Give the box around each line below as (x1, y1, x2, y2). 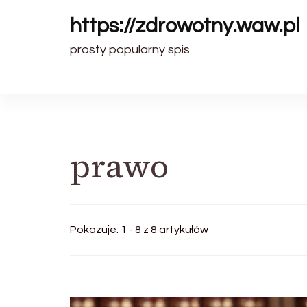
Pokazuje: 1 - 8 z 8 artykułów (70, 224, 208, 235)
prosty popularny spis (70, 43, 190, 56)
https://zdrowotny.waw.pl (70, 15, 299, 36)
